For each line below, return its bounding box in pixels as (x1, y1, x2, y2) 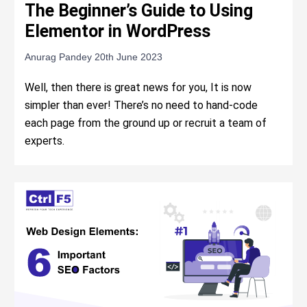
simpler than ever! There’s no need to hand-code (25, 99, 258, 112)
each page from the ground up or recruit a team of (25, 116, 267, 130)
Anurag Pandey (25, 51, 95, 63)
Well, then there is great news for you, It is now (25, 81, 252, 95)
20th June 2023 (95, 51, 163, 63)
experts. (25, 134, 65, 148)
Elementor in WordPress (25, 21, 211, 42)
